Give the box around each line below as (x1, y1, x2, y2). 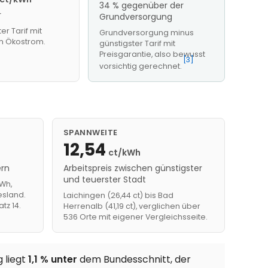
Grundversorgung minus (99, 28, 194, 38)
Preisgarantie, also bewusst (99, 49, 206, 59)
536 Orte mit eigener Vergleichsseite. (63, 212, 208, 223)
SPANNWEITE (63, 127, 118, 139)
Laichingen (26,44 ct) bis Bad (63, 190, 173, 201)
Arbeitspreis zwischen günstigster (63, 162, 202, 175)
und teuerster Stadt (63, 173, 146, 186)
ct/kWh (108, 147, 141, 159)
